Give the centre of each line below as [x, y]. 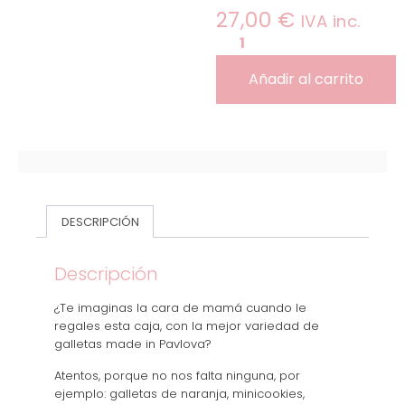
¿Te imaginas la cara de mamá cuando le [180, 308]
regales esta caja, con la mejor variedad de [187, 326]
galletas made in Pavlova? [133, 344]
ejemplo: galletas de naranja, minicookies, [179, 393]
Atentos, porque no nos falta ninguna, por [177, 375]
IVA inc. [331, 22]
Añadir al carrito [306, 79]
